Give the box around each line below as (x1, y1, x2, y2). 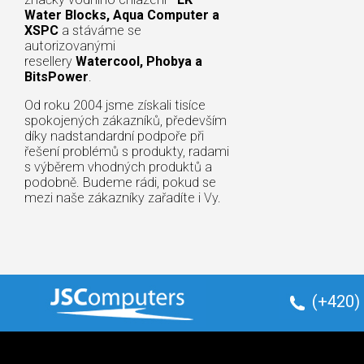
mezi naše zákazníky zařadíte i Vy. (24, 189, 221, 206)
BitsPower (24, 68, 89, 84)
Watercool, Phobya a (76, 53, 202, 69)
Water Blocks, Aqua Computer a (24, 6, 219, 23)
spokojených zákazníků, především (24, 112, 227, 128)
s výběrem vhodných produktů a (24, 158, 212, 175)
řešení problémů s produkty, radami (24, 143, 229, 159)
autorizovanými (24, 37, 115, 54)
